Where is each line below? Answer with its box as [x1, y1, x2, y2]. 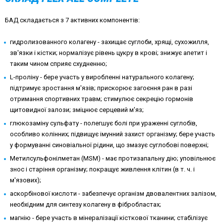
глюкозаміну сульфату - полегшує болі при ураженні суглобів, [10, 119, 197, 127]
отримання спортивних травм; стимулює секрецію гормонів [10, 95, 193, 103]
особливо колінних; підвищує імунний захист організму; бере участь [10, 130, 215, 138]
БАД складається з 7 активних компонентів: [5, 16, 140, 24]
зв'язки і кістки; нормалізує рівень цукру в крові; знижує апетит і [10, 49, 207, 56]
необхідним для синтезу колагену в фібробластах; [10, 201, 161, 208]
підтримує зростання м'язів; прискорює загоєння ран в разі [10, 84, 192, 92]
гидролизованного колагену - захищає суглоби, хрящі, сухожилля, [10, 38, 209, 46]
